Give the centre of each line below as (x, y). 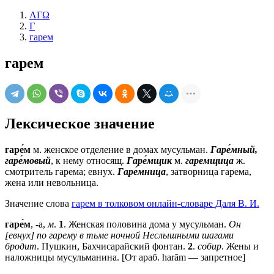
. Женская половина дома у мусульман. (146, 224)
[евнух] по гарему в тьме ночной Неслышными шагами (119, 235)
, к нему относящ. (89, 160)
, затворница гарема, (209, 171)
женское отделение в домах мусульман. (126, 149)
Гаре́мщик (149, 160)
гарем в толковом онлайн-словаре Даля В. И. (165, 203)
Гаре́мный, (234, 149)
